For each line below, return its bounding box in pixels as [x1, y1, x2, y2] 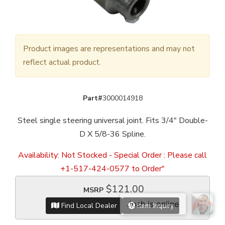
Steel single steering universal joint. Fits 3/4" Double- [17, 115, 208, 127]
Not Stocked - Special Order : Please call [61, 150, 207, 161]
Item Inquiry [135, 201, 174, 211]
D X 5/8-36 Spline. [79, 129, 146, 140]
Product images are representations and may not [23, 43, 195, 55]
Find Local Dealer [59, 201, 117, 211]
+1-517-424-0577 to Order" [60, 163, 165, 175]
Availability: [18, 150, 61, 161]
